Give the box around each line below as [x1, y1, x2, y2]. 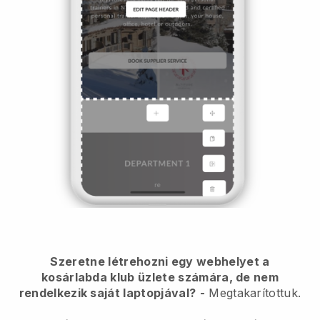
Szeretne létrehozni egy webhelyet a [50, 254, 270, 269]
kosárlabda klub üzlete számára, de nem [41, 269, 279, 284]
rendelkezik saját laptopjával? [19, 285, 196, 300]
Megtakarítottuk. [204, 285, 301, 300]
